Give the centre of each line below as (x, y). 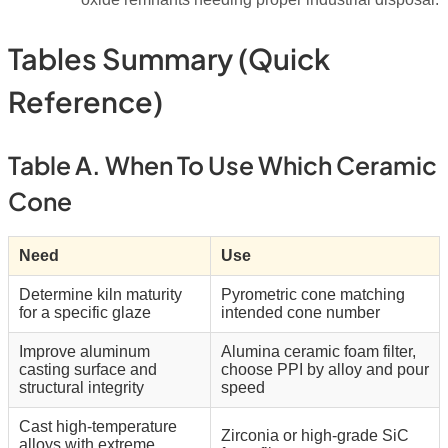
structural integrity (81, 387)
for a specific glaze (85, 312)
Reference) (85, 100)
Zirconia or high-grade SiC (315, 435)
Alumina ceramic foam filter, (318, 351)
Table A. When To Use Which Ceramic (222, 165)
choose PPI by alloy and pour (325, 369)
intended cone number (300, 312)
